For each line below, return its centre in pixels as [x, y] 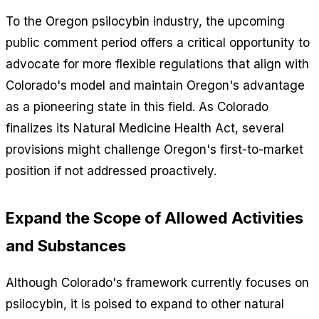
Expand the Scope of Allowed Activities [155, 218]
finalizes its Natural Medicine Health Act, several [145, 128]
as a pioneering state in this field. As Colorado [137, 106]
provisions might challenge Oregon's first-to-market [155, 149]
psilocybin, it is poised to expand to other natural [145, 304]
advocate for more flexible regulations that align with [157, 64]
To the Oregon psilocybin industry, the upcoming [145, 21]
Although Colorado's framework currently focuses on [157, 282]
